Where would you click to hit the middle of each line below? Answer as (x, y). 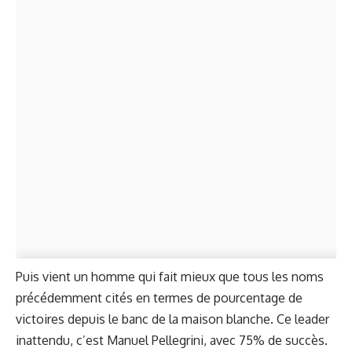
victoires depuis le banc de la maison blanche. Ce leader (172, 319)
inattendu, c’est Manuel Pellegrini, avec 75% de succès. (172, 341)
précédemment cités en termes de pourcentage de (159, 298)
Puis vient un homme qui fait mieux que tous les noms (170, 277)
